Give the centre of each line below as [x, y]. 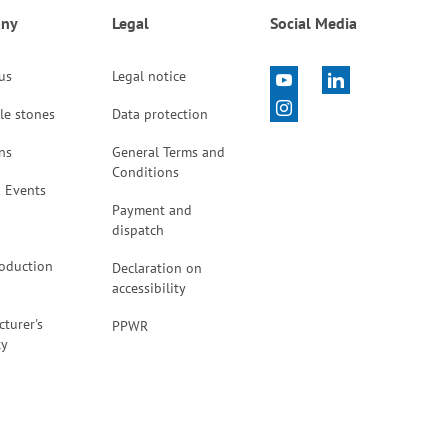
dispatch [137, 230]
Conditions [145, 172]
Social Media [313, 23]
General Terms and [168, 152]
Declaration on [156, 268]
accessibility [148, 288]
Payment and [151, 210]
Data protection [159, 114]
